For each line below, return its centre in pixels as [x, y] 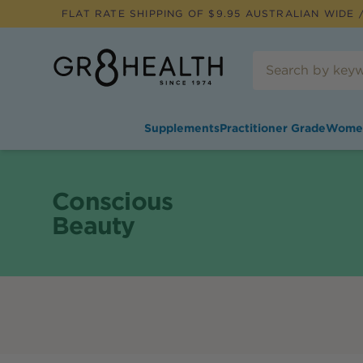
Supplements [181, 128]
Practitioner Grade [272, 128]
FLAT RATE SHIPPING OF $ [139, 13]
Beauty [94, 225]
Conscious [113, 201]
